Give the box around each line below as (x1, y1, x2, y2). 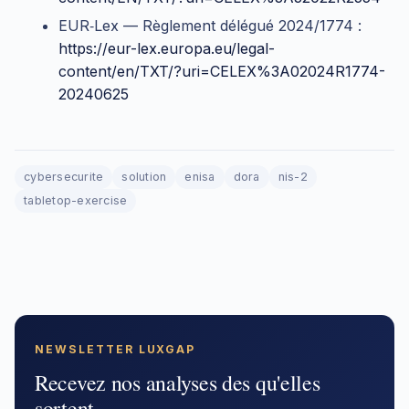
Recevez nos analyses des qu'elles (35, 368, 320, 398)
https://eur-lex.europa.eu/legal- (58, 39, 275, 58)
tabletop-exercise (24, 194, 128, 208)
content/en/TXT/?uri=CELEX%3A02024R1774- (58, 62, 385, 81)
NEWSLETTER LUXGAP (35, 342, 196, 357)
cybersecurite (24, 170, 104, 184)
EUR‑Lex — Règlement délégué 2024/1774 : (58, 16, 362, 36)
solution (121, 170, 167, 184)
